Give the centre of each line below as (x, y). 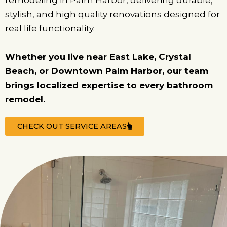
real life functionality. (50, 29)
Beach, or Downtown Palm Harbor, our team (107, 71)
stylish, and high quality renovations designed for (112, 14)
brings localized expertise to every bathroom (109, 85)
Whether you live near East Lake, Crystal (98, 57)
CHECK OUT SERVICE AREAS (72, 126)
